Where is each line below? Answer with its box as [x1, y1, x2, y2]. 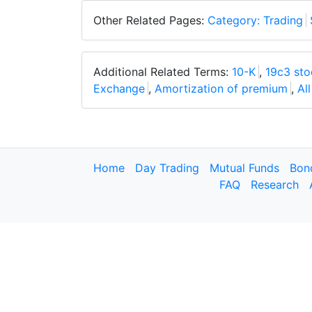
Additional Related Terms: [93, 65, 232, 79]
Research [251, 178, 299, 192]
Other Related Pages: [93, 13, 208, 27]
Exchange [93, 81, 145, 95]
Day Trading [135, 161, 199, 175]
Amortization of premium [155, 81, 288, 95]
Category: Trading [208, 13, 303, 27]
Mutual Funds [210, 161, 279, 175]
